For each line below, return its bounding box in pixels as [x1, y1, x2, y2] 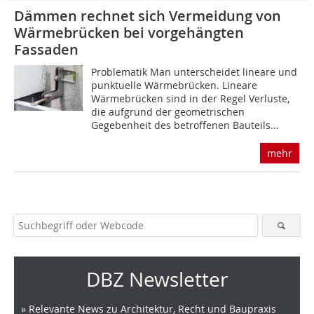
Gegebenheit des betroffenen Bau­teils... [91, 118, 280, 132]
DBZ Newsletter [86, 266, 228, 293]
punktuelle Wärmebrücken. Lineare [91, 78, 258, 93]
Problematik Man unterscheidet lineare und [91, 65, 298, 79]
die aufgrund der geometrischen [91, 105, 245, 119]
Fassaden [14, 40, 78, 60]
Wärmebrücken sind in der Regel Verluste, [91, 92, 290, 106]
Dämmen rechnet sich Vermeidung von [14, 6, 281, 26]
